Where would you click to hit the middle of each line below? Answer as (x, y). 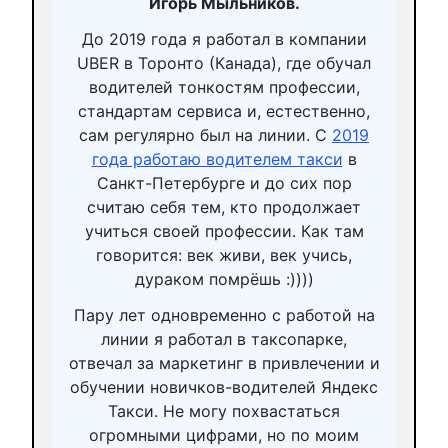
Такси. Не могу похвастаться (224, 410)
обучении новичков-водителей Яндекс (224, 386)
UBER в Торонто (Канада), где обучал (224, 62)
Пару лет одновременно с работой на (224, 314)
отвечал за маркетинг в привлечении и (224, 362)
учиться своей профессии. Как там (224, 230)
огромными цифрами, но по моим (224, 434)
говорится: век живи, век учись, (224, 254)
